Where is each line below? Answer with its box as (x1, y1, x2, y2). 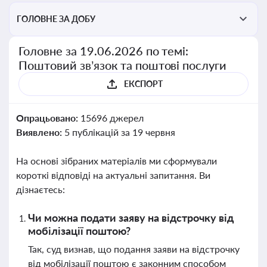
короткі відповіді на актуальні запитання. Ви (16, 169, 210, 181)
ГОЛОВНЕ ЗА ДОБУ (17, 14, 95, 24)
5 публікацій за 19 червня (64, 126, 175, 138)
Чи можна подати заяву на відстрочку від (28, 211, 234, 224)
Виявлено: (16, 126, 64, 138)
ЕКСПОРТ (123, 79, 163, 89)
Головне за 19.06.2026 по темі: (18, 44, 189, 58)
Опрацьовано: (16, 112, 80, 123)
